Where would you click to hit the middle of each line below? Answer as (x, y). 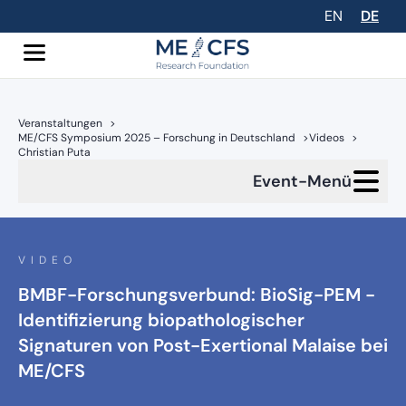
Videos (327, 138)
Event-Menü (302, 181)
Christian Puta (54, 152)
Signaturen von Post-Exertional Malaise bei (203, 346)
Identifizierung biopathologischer (161, 320)
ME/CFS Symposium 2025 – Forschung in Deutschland (157, 138)
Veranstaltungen (60, 123)
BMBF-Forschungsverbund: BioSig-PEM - (197, 295)
